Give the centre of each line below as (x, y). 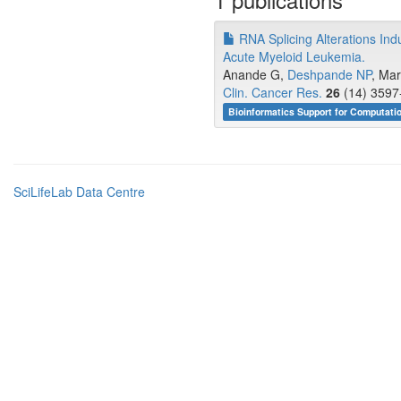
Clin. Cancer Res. (273, 92)
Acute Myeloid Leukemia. (294, 56)
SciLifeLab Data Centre (79, 192)
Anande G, (255, 74)
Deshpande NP (329, 74)
